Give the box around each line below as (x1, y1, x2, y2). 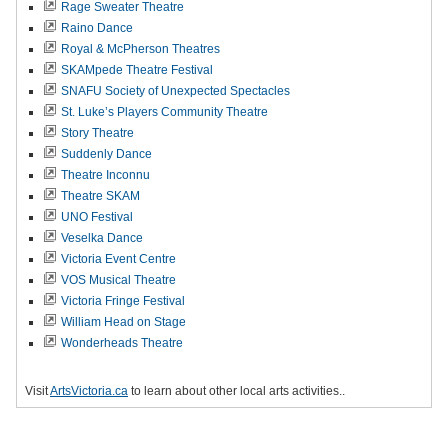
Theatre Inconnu (61, 167, 150, 182)
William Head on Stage (61, 314, 186, 329)
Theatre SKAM (61, 188, 140, 203)
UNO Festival (61, 209, 133, 224)
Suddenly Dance (61, 146, 152, 161)
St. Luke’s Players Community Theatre (61, 104, 268, 119)
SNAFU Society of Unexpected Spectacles (61, 83, 290, 98)
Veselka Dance (61, 230, 143, 245)
